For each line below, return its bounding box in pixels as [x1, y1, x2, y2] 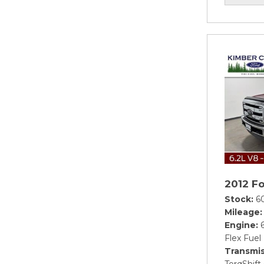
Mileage [225, 207, 260, 217]
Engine [225, 220, 256, 230]
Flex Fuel [225, 233, 261, 243]
